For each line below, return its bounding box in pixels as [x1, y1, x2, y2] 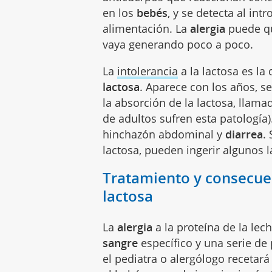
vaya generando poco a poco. [103, 37, 257, 52]
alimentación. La [103, 21, 188, 36]
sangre [103, 236, 138, 251]
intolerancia [117, 64, 178, 79]
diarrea [225, 127, 263, 142]
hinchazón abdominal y [103, 127, 226, 142]
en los [103, 5, 137, 21]
